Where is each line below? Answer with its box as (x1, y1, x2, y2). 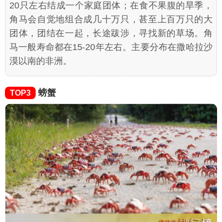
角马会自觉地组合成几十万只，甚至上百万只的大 (9, 14, 213, 24)
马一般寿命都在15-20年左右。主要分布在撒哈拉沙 (9, 42, 213, 52)
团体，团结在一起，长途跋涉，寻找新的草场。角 (9, 28, 213, 38)
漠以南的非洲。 (9, 55, 72, 66)
